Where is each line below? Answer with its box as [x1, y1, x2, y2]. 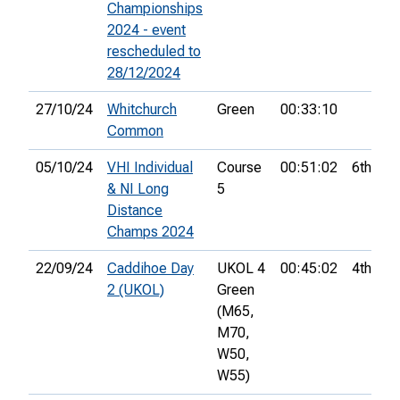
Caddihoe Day [107, 260, 194, 278]
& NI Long [107, 180, 169, 198]
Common [107, 122, 163, 140]
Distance [107, 202, 162, 220]
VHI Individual [107, 159, 193, 177]
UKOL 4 [217, 260, 265, 278]
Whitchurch [107, 101, 177, 119]
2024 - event [107, 21, 186, 39]
